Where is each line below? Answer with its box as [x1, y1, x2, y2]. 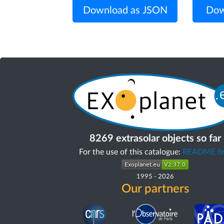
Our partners [121, 182, 189, 195]
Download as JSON [82, 5, 167, 15]
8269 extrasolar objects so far [89, 133, 221, 143]
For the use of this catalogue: [78, 147, 182, 156]
